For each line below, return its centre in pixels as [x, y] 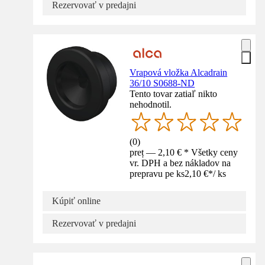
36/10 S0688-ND [162, 83]
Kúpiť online [76, 201]
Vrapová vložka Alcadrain [179, 72]
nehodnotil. [151, 104]
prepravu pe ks [157, 173]
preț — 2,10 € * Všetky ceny [184, 152]
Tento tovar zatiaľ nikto [174, 93]
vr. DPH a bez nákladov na [180, 163]
